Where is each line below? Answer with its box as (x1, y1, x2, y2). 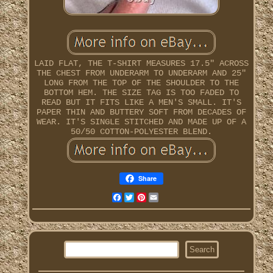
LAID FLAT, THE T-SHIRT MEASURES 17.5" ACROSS (34, 58, 249, 69)
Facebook (121, 193, 161, 203)
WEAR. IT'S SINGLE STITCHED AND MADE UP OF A (36, 117, 246, 127)
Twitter (133, 193, 168, 203)
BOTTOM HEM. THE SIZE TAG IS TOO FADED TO (43, 88, 239, 98)
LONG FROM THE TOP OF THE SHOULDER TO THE (43, 78, 239, 88)
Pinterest (146, 193, 190, 203)
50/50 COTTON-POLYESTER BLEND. (70, 127, 212, 137)
